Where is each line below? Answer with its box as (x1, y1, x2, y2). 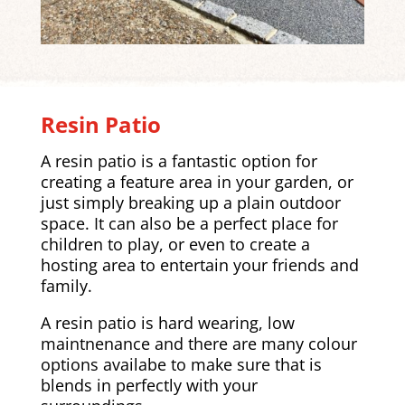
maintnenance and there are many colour (40, 332, 357, 354)
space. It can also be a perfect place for (40, 212, 338, 234)
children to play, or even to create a (40, 232, 310, 255)
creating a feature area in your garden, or (40, 170, 353, 193)
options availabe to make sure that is (40, 353, 322, 375)
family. (40, 274, 92, 297)
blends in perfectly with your (40, 373, 258, 396)
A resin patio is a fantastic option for (40, 149, 317, 172)
